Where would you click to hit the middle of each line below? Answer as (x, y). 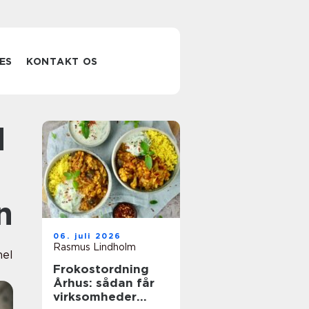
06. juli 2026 (88, 236)
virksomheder (95, 297)
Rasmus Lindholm (94, 247)
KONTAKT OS (62, 61)
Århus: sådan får (104, 283)
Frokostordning (101, 269)
